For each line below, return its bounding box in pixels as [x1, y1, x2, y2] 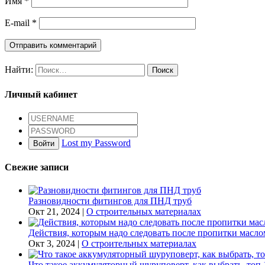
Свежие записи [5, 162, 69, 173]
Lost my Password [62, 137, 131, 148]
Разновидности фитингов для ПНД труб [28, 196, 192, 206]
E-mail [5, 18, 32, 28]
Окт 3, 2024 [28, 238, 75, 249]
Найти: [5, 64, 33, 75]
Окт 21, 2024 [28, 206, 80, 217]
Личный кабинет [5, 89, 77, 99]
